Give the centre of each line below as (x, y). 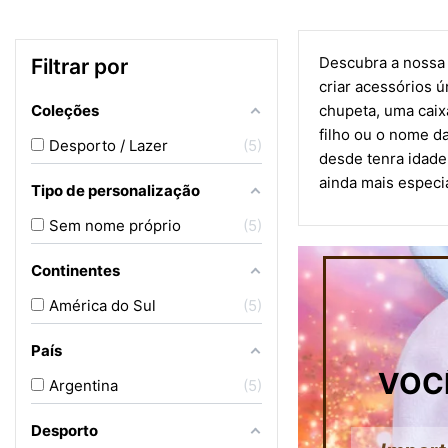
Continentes (75, 270)
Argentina (83, 385)
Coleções (65, 110)
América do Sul (102, 305)
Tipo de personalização (115, 190)
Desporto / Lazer (108, 145)
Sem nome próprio (115, 225)
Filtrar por (79, 66)
